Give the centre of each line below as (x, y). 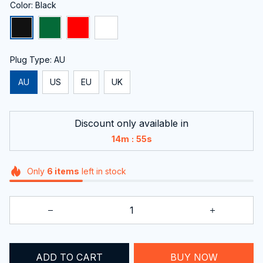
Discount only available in (131, 123)
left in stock (102, 171)
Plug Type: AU (38, 59)
